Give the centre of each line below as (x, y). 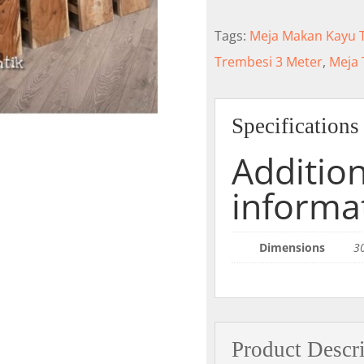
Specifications (295, 126)
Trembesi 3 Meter (268, 62)
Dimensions (292, 247)
